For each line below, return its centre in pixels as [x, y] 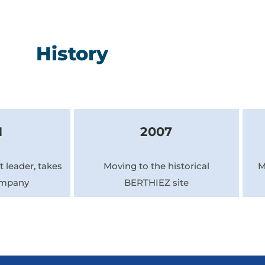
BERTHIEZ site [156, 183]
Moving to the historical [156, 166]
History [72, 54]
